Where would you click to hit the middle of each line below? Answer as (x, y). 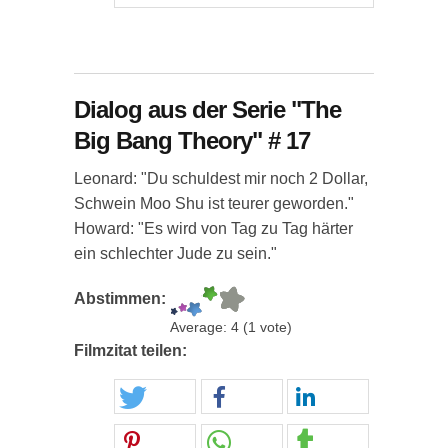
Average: (200, 327)
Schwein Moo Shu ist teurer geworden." (214, 203)
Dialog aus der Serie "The (207, 109)
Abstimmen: (122, 298)
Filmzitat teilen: (132, 350)
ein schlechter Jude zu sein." (175, 253)
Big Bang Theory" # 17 (192, 140)
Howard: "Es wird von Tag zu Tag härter (213, 228)
